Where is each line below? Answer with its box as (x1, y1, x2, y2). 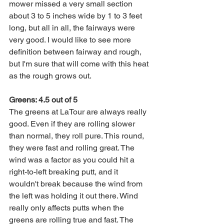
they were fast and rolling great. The (9, 143, 136, 152)
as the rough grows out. (9, 71, 93, 80)
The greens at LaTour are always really (9, 107, 148, 116)
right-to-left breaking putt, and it (9, 167, 120, 176)
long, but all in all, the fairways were (9, 23, 137, 32)
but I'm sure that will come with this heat (9, 59, 150, 68)
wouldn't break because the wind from (9, 179, 144, 188)
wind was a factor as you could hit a (9, 155, 136, 164)
